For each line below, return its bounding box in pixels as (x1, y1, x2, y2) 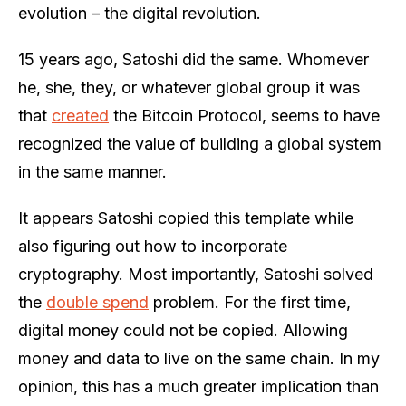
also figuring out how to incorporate (18, 237, 287, 256)
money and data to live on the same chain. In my (18, 349, 380, 369)
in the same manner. (18, 162, 167, 182)
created (52, 106, 109, 126)
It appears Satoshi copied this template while (18, 208, 353, 228)
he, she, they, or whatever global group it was (18, 78, 360, 98)
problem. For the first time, (149, 293, 351, 313)
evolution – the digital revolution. (18, 4, 261, 24)
